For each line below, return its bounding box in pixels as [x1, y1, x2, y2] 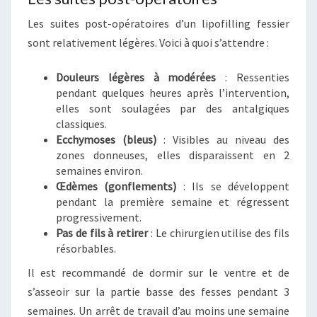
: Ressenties [216, 69, 290, 84]
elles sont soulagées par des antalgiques [56, 100, 289, 115]
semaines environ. [56, 163, 143, 178]
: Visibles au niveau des [156, 132, 289, 146]
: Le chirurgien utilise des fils [148, 225, 290, 240]
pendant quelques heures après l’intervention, [56, 85, 289, 100]
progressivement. [56, 209, 142, 224]
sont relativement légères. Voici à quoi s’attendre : [28, 35, 269, 50]
